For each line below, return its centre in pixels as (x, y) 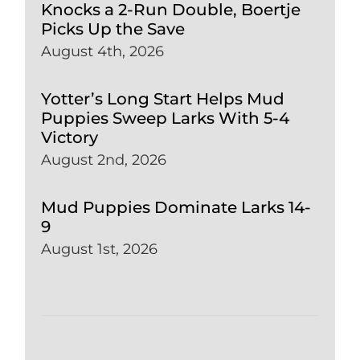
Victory (70, 137)
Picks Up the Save (113, 29)
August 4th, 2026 (103, 51)
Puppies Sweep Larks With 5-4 (166, 118)
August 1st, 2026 (100, 249)
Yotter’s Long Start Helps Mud (163, 98)
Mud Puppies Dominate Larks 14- (176, 207)
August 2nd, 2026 (104, 160)
